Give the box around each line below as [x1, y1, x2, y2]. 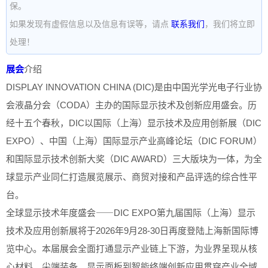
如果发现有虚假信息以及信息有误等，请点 [10, 19, 171, 29]
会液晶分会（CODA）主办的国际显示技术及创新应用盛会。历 [6, 99, 257, 110]
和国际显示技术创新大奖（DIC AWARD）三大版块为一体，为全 [6, 153, 262, 164]
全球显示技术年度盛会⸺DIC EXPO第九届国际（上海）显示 [6, 207, 255, 218]
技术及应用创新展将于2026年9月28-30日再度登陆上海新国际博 [6, 225, 258, 236]
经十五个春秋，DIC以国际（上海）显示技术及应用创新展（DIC [6, 117, 261, 128]
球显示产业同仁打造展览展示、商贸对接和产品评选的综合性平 [6, 171, 257, 182]
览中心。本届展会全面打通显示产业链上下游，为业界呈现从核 [6, 243, 257, 254]
